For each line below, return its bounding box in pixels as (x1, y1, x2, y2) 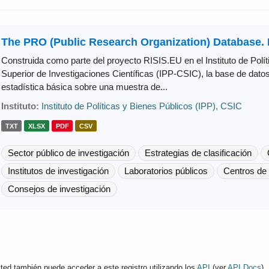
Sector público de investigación (7, 147, 129, 158)
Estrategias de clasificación (144, 147, 252, 158)
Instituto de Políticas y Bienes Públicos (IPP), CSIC (41, 100, 242, 111)
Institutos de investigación (7, 165, 109, 176)
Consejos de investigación (7, 183, 110, 194)
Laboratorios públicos (124, 165, 208, 176)
